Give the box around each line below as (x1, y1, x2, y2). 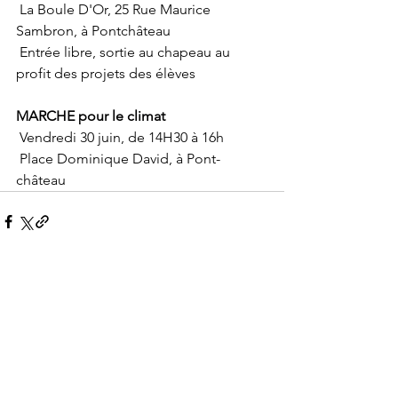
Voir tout (237, 278, 284, 294)
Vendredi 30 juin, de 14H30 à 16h (20, 129, 224, 146)
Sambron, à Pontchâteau (16, 22, 171, 39)
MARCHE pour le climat (16, 107, 165, 124)
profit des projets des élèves (16, 65, 195, 82)
